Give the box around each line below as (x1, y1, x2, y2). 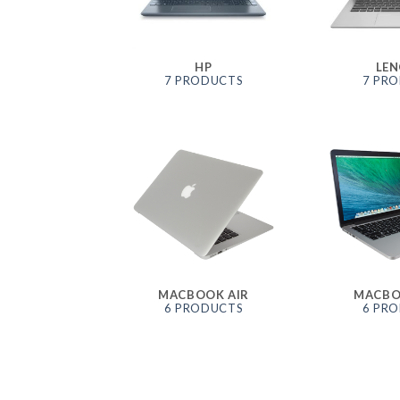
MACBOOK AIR (157, 287, 250, 302)
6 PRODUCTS (163, 301, 244, 316)
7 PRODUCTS (163, 72, 244, 87)
